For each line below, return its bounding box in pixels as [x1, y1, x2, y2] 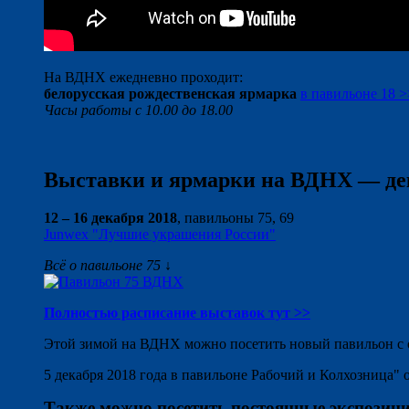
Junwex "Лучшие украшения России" [44, 226, 276, 243]
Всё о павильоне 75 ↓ [44, 257, 172, 274]
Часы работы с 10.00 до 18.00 [44, 101, 233, 118]
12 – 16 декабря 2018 [44, 210, 177, 226]
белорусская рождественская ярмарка [44, 85, 297, 101]
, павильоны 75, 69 [177, 210, 294, 226]
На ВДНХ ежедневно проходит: [44, 68, 243, 85]
